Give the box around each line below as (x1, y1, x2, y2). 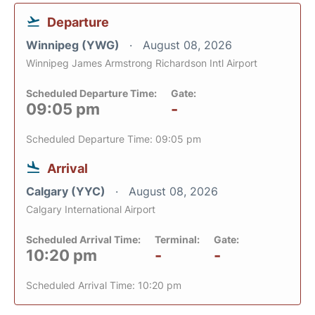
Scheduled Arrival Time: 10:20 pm (26, 278, 181, 291)
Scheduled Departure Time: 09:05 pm (26, 132, 201, 145)
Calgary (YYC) (26, 184, 108, 198)
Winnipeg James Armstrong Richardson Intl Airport (26, 56, 257, 69)
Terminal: (155, 233, 200, 245)
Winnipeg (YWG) (26, 37, 122, 52)
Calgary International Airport (26, 202, 155, 215)
